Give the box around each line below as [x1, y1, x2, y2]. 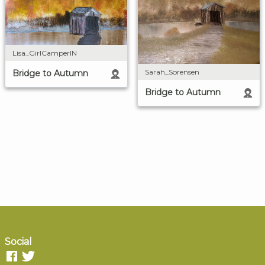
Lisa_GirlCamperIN [12, 48, 77, 57]
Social [5, 235, 32, 247]
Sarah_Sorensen [145, 67, 199, 76]
